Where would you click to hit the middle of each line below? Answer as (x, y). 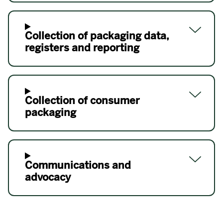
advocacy (48, 177)
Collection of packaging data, (97, 36)
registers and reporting (82, 48)
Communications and (78, 165)
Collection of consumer (82, 101)
